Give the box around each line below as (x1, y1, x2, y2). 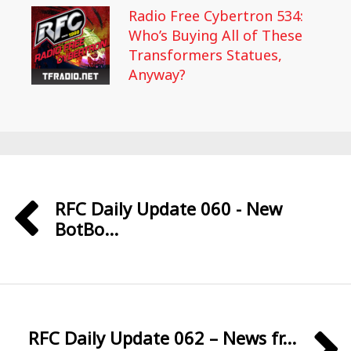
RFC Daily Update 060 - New (55, 197, 282, 220)
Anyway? (128, 65, 186, 84)
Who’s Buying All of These (128, 26, 302, 45)
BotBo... (55, 217, 118, 241)
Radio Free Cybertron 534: (128, 6, 303, 25)
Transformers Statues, (128, 45, 282, 64)
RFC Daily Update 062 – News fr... (28, 326, 296, 349)
